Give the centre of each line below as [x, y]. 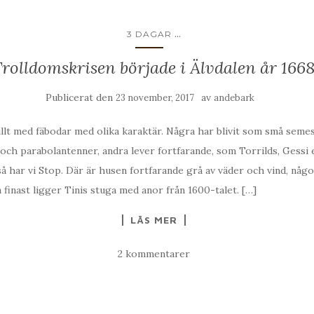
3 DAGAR [149, 34]
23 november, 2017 [155, 98]
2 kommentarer [153, 254]
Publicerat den [81, 98]
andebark [234, 98]
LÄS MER [153, 220]
